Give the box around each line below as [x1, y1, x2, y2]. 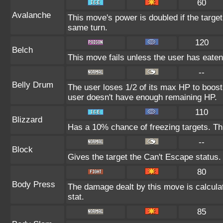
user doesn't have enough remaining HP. [68, 93, 217, 102]
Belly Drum [12, 80, 53, 90]
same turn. [68, 23, 108, 32]
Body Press [12, 180, 55, 189]
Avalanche [12, 10, 51, 20]
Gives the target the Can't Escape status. [68, 152, 221, 162]
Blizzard [12, 115, 42, 124]
